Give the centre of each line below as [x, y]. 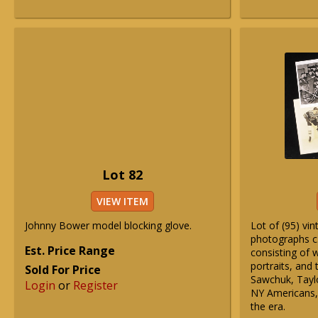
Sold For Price [63, 270]
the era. [268, 306]
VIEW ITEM [122, 201]
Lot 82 [122, 175]
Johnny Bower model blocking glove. [108, 225]
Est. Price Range [70, 251]
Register [95, 285]
